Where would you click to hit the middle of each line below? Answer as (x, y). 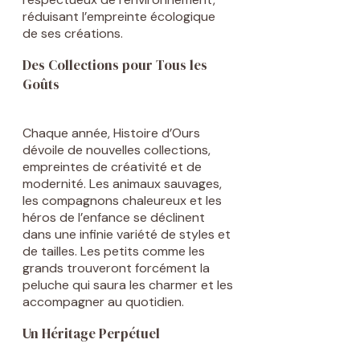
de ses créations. (73, 33)
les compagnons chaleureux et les (122, 200)
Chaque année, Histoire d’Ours (111, 133)
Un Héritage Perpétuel (91, 333)
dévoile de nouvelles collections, (117, 149)
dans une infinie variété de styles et (127, 234)
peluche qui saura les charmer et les (128, 284)
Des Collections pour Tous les (115, 65)
